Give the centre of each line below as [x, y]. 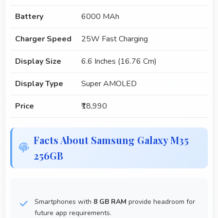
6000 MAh [100, 17]
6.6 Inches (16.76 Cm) [119, 62]
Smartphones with [64, 202]
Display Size [38, 62]
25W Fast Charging [115, 39]
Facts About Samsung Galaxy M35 [111, 140]
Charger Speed [43, 39]
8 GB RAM [110, 202]
